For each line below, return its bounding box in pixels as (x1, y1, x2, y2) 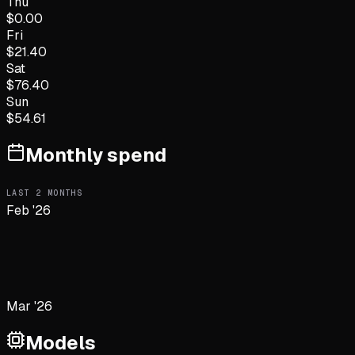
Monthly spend (25, 143, 166, 168)
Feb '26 (6, 201, 51, 219)
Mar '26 (6, 297, 52, 315)
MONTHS (41, 187, 83, 198)
